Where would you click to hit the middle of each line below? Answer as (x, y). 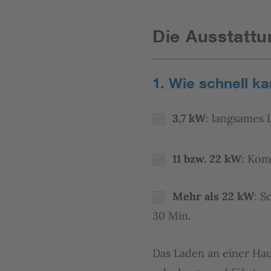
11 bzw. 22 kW (207, 159)
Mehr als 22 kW (213, 196)
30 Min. (171, 216)
